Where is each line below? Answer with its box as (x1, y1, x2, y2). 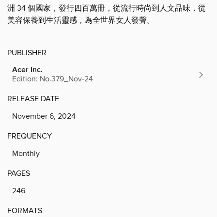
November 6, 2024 (12, 111, 76, 121)
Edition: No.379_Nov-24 (12, 74, 93, 84)
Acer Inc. (12, 64, 43, 75)
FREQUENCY (7, 131, 52, 141)
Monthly (12, 148, 40, 158)
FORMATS (7, 205, 42, 216)
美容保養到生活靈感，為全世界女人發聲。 (7, 15, 155, 25)
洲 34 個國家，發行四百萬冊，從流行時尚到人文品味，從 (7, 3, 206, 13)
